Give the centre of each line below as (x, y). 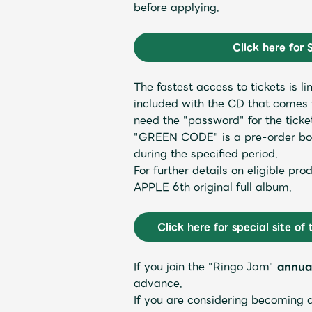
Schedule (93, 22)
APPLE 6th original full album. (213, 187)
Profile (85, 118)
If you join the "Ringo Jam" (205, 266)
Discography (103, 212)
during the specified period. (206, 154)
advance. (158, 283)
